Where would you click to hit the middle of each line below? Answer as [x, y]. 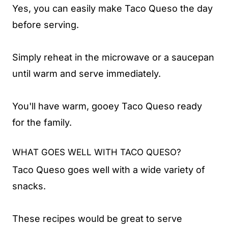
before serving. [46, 25]
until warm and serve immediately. [87, 74]
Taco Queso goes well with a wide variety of [109, 169]
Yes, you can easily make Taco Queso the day [112, 8]
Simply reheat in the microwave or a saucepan [113, 57]
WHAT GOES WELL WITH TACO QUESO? [97, 152]
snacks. [29, 186]
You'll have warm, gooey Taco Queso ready [107, 106]
